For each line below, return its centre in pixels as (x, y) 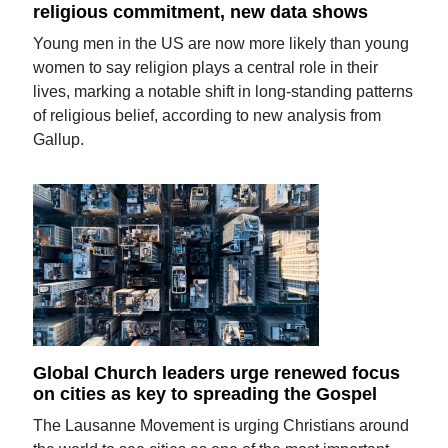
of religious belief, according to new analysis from (207, 115)
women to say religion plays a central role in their (206, 67)
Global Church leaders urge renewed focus (217, 372)
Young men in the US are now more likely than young (221, 43)
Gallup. (59, 139)
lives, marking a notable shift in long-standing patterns (223, 91)
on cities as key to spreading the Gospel (205, 394)
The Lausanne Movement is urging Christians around (221, 426)
